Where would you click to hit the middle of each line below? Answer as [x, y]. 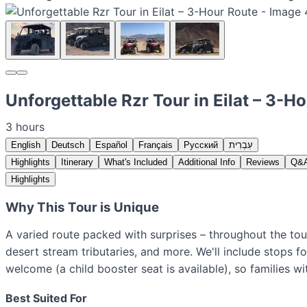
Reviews [263, 162]
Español [111, 145]
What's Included [136, 162]
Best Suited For [46, 298]
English [26, 145]
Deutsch [68, 145]
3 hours [25, 126]
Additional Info [207, 162]
